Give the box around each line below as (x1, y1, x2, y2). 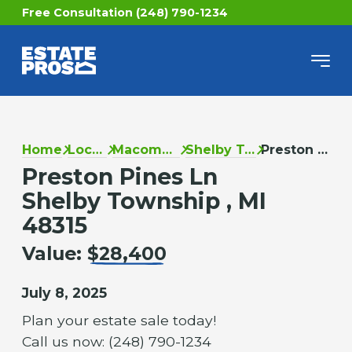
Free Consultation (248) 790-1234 (21, 5, 228, 20)
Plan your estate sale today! (21, 312, 216, 329)
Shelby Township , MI (21, 187, 266, 215)
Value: (21, 242, 87, 266)
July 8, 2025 (21, 284, 107, 302)
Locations (91, 142, 102, 158)
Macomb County (162, 142, 173, 158)
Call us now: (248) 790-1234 (21, 333, 211, 350)
